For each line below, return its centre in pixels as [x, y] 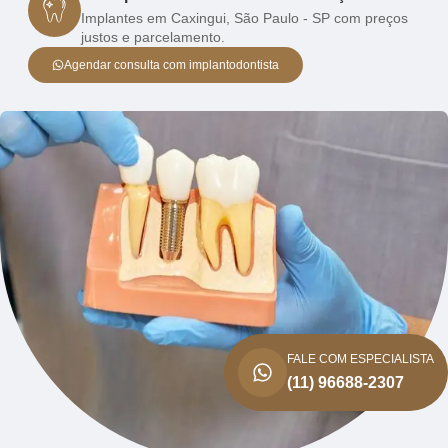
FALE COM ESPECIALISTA [360, 359]
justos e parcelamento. [153, 36]
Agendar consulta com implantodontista [171, 64]
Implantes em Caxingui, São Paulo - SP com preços [244, 17]
